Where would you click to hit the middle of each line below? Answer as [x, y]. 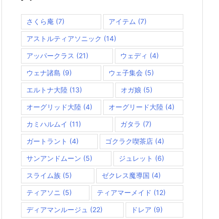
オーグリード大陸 [136, 107]
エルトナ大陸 [47, 89]
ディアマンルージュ [57, 209]
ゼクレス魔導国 [126, 175]
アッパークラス [50, 55]
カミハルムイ [47, 124]
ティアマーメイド [124, 192]
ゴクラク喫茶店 [129, 141]
